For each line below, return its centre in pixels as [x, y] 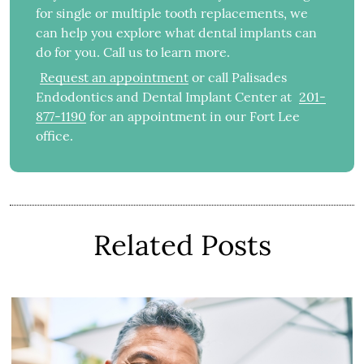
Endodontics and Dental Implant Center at [166, 97]
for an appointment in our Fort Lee [193, 117]
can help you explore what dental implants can [177, 32]
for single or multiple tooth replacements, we [172, 13]
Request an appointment [115, 78]
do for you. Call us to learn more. [133, 52]
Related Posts [182, 245]
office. [55, 136]
